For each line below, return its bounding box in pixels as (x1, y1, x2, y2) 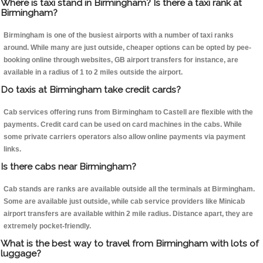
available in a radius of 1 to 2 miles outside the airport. (4, 68, 183, 77)
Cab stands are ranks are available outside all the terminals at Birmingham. (4, 185, 255, 194)
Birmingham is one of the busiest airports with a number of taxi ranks (4, 31, 234, 40)
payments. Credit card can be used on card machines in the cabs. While (4, 120, 242, 129)
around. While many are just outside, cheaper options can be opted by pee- (4, 43, 251, 52)
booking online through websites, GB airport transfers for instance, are (4, 56, 238, 65)
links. (4, 145, 21, 154)
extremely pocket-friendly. (4, 222, 91, 231)
